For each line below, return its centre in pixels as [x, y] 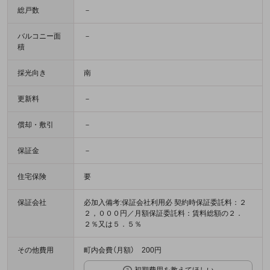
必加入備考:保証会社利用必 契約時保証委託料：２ [165, 203]
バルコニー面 [39, 36]
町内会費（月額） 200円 [123, 250]
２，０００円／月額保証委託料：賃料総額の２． [163, 214]
